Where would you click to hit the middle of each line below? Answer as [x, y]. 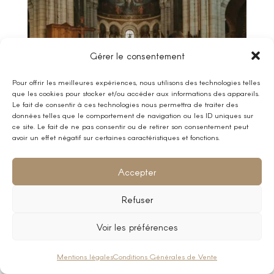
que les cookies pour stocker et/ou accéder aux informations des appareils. [136, 93]
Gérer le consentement [137, 56]
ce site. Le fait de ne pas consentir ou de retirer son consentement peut [130, 126]
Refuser [137, 199]
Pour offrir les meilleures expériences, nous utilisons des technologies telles [136, 82]
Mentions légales [85, 256]
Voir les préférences [137, 227]
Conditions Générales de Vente [165, 256]
